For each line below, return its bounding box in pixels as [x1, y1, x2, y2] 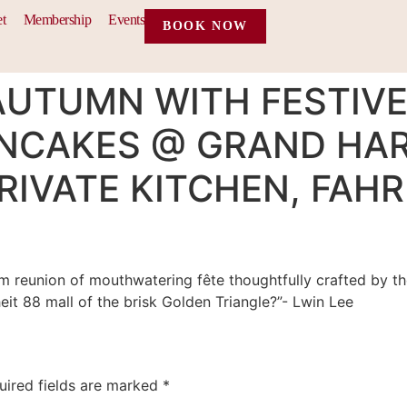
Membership [23, 12, 92, 27]
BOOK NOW [163, 19, 248, 33]
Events [108, 12, 145, 27]
